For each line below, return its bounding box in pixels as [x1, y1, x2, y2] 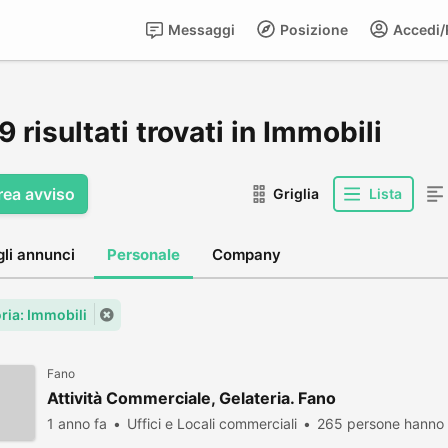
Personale [107, 245, 180, 264]
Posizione [277, 21, 348, 38]
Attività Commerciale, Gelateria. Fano [47, 388, 336, 408]
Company [212, 245, 281, 264]
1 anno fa [47, 415, 107, 432]
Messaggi [165, 21, 235, 38]
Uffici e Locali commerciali [127, 415, 297, 432]
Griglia [273, 185, 319, 202]
